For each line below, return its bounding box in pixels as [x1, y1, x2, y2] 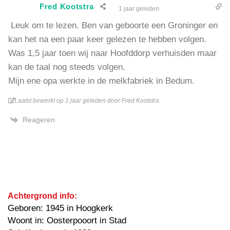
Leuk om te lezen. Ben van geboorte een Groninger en [8, 20, 218, 30]
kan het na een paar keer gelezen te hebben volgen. [8, 34, 206, 44]
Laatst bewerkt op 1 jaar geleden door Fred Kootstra [14, 97, 159, 104]
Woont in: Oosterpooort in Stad [8, 216, 126, 226]
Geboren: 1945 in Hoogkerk [8, 203, 113, 214]
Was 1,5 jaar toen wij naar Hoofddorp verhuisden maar [8, 48, 217, 58]
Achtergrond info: [8, 191, 77, 201]
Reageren [23, 115, 55, 124]
